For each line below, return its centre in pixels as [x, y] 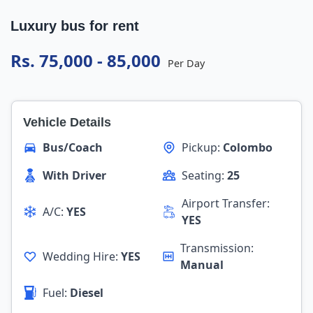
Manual [202, 265]
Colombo [248, 147]
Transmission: [217, 248]
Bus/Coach [73, 147]
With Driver [74, 175]
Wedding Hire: [82, 256]
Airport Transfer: [225, 203]
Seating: [204, 175]
